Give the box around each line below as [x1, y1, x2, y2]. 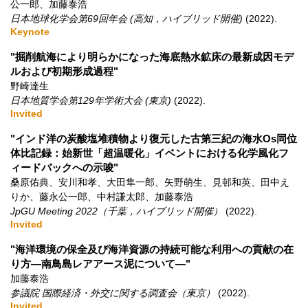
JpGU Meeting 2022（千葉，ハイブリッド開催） [10, 206, 223, 217]
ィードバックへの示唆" [10, 162, 118, 173]
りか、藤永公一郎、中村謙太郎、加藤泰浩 [10, 191, 193, 202]
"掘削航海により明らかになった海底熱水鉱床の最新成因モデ [10, 51, 294, 63]
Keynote [10, 26, 49, 37]
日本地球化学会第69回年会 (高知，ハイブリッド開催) [10, 13, 243, 24]
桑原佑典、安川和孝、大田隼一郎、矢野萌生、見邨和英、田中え [10, 177, 289, 188]
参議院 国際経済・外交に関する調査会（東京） [10, 287, 215, 298]
